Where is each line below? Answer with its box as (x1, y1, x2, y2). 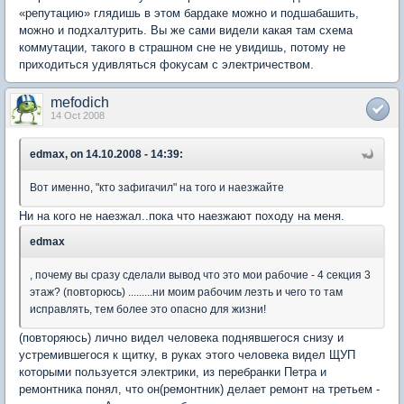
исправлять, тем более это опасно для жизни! (30, 302, 266, 316)
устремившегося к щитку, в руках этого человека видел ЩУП (19, 347, 355, 362)
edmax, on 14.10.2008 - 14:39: (30, 147, 183, 161)
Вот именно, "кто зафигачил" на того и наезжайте (30, 180, 284, 194)
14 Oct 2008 (50, 109, 105, 121)
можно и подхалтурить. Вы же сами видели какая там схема (19, 23, 353, 37)
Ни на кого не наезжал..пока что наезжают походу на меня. (19, 208, 344, 223)
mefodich (50, 94, 109, 110)
